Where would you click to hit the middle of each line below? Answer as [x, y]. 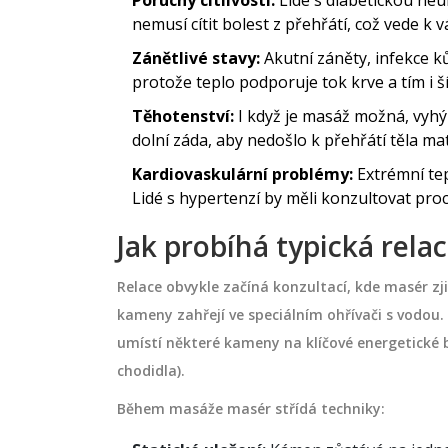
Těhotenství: [183, 116]
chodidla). [151, 371]
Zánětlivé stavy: [196, 58]
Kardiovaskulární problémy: [242, 174]
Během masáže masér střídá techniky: [251, 409]
